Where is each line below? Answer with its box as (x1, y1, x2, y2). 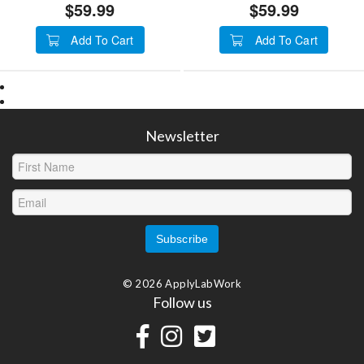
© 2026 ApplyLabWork (122, 276, 242, 290)
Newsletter (145, 126, 219, 145)
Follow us (152, 292, 212, 311)
